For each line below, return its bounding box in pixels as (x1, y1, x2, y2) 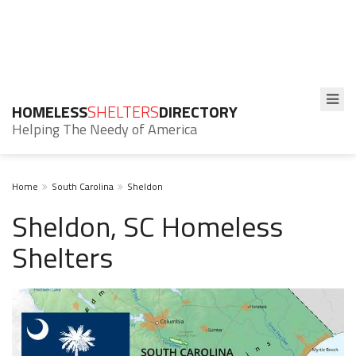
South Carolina (52, 179, 114, 194)
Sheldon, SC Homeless (12, 204, 283, 248)
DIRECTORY (159, 99, 238, 124)
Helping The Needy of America (12, 118, 197, 140)
